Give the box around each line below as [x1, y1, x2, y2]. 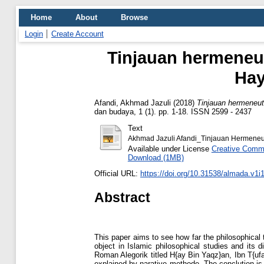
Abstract [94, 189, 150, 205]
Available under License [127, 144, 212, 153]
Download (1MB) [127, 153, 184, 162]
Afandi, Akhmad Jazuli [94, 98, 171, 107]
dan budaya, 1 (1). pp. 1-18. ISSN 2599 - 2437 [94, 107, 252, 116]
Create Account [51, 29, 104, 38]
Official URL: [94, 169, 140, 179]
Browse [121, 13, 148, 22]
